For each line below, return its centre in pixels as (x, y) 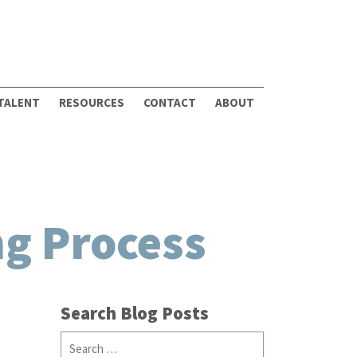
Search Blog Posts (134, 313)
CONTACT (170, 102)
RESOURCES (92, 102)
